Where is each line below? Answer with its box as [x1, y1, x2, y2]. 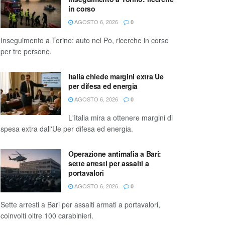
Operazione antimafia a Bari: [68, 149, 162, 159]
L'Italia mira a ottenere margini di [68, 113, 173, 123]
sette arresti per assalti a [68, 158, 149, 169]
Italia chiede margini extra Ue [68, 71, 164, 82]
